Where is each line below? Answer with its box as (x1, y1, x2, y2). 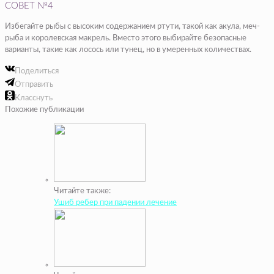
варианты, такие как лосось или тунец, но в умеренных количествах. (5, 46, 251, 54)
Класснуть (15, 94, 53, 103)
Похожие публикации (5, 106, 84, 114)
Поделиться (15, 67, 59, 76)
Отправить (15, 81, 53, 89)
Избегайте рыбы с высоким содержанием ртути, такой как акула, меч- (5, 23, 260, 31)
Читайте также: (54, 187, 111, 196)
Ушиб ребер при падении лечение (54, 199, 177, 207)
